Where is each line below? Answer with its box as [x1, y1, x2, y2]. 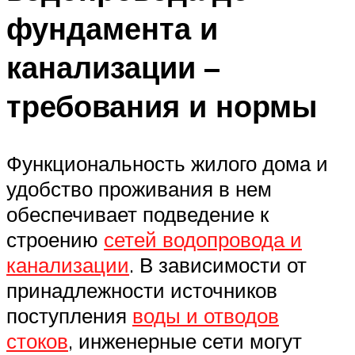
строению [6, 226, 104, 252]
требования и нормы [6, 86, 317, 125]
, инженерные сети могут [68, 327, 302, 353]
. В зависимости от [129, 251, 307, 277]
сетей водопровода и [104, 226, 302, 252]
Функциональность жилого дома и [6, 150, 328, 176]
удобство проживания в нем [6, 175, 272, 201]
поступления [6, 302, 132, 328]
